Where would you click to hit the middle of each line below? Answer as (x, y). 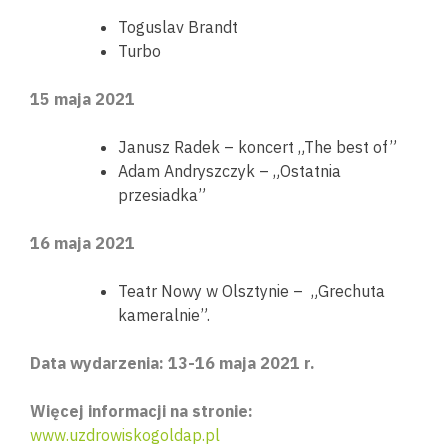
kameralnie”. (164, 315)
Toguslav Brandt (178, 27)
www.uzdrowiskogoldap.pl (125, 435)
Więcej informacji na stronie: (143, 411)
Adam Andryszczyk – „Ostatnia (229, 171)
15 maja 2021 (82, 99)
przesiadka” (162, 195)
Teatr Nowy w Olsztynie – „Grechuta (251, 291)
